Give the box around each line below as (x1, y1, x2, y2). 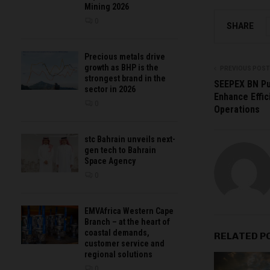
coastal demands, (84, 228, 149, 238)
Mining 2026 (84, 2, 129, 12)
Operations (214, 104, 260, 116)
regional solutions (84, 250, 152, 260)
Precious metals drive (84, 52, 165, 62)
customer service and (84, 239, 165, 249)
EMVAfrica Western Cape (84, 206, 174, 216)
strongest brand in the (84, 74, 166, 84)
